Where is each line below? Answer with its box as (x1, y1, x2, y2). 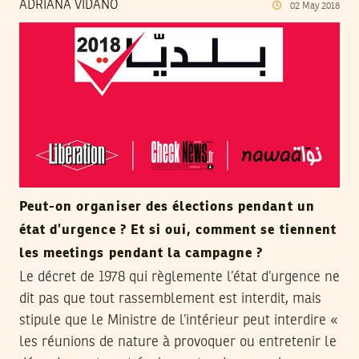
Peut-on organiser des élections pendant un (19, 200, 315, 214)
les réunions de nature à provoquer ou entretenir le (19, 334, 337, 349)
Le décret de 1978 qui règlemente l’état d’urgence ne (19, 269, 340, 284)
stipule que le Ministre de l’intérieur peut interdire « (19, 313, 338, 328)
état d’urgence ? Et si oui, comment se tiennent (19, 223, 337, 237)
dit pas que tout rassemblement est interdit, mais (19, 291, 321, 306)
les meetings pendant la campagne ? (19, 246, 264, 260)
